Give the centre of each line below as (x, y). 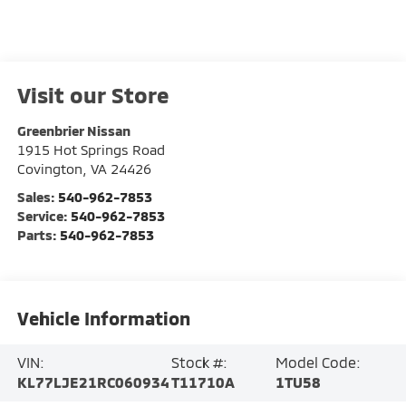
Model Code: (319, 362)
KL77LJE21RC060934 (93, 382)
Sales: (37, 197)
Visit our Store (93, 95)
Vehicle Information (103, 318)
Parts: (38, 235)
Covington (49, 169)
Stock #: (200, 362)
